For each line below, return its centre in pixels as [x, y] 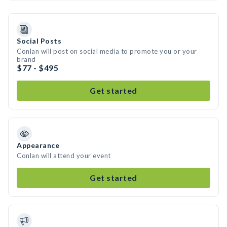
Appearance [38, 145]
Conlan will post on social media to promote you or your [107, 51]
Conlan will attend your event [64, 156]
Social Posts [39, 41]
